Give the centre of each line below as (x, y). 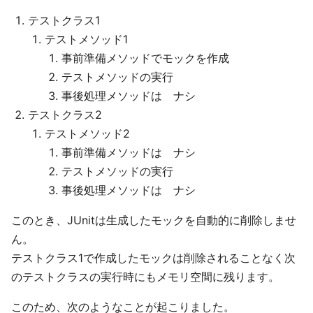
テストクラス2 (65, 115)
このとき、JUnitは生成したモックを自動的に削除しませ (154, 220)
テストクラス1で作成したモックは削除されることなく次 (153, 258)
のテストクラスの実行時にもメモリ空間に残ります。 (145, 277)
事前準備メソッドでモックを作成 (145, 58)
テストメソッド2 (87, 134)
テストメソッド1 (86, 39)
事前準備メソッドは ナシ (129, 153)
